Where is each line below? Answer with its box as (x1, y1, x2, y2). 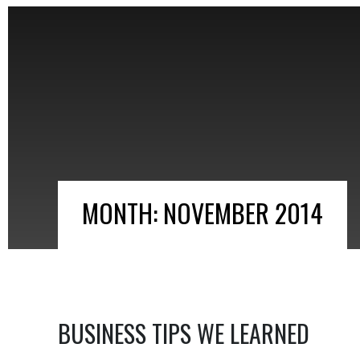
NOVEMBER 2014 (163, 194, 323, 231)
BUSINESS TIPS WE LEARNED (58, 315, 309, 351)
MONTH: (82, 194, 163, 231)
